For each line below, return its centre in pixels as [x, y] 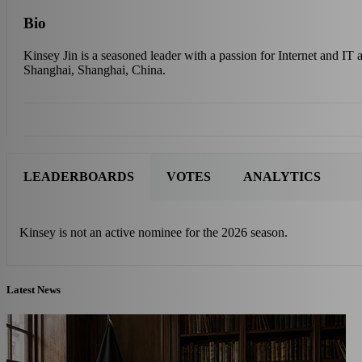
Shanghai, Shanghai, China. [95, 69]
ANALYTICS [282, 176]
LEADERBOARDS [79, 176]
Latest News [34, 289]
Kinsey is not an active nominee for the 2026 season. [154, 232]
